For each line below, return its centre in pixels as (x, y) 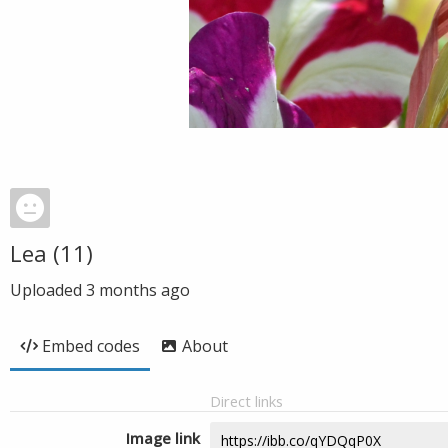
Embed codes (91, 346)
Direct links (246, 401)
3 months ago (138, 290)
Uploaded (48, 290)
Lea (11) (51, 253)
